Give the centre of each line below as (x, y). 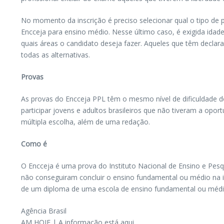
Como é (34, 144)
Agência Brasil (44, 211)
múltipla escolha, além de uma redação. (85, 122)
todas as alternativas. (55, 55)
